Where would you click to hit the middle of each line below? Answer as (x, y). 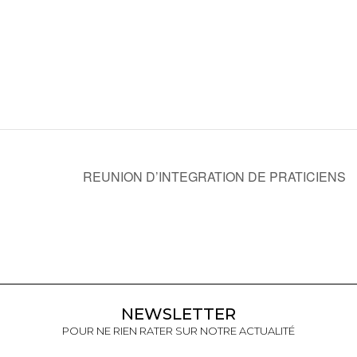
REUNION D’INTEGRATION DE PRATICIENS (216, 176)
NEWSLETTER (178, 314)
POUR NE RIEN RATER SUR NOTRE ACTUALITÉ (178, 330)
